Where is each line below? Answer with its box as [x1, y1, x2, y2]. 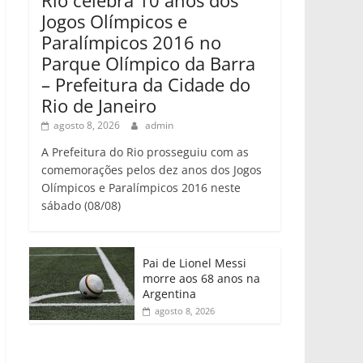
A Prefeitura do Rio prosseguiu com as [41, 143, 249, 160]
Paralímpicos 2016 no [41, 29, 221, 54]
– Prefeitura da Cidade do [41, 71, 250, 96]
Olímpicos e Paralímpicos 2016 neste [41, 179, 241, 195]
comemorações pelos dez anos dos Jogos [41, 161, 262, 177]
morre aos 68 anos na [143, 270, 260, 286]
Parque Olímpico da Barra [41, 50, 255, 75]
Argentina [143, 285, 196, 301]
